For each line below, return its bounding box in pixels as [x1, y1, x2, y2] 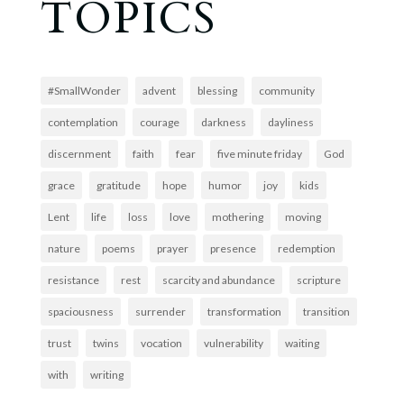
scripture [296, 272, 341, 287]
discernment [47, 146, 111, 161]
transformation [207, 304, 281, 318]
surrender [134, 304, 186, 318]
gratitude [96, 178, 141, 192]
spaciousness [47, 304, 114, 318]
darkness [200, 115, 246, 129]
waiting [284, 335, 319, 350]
